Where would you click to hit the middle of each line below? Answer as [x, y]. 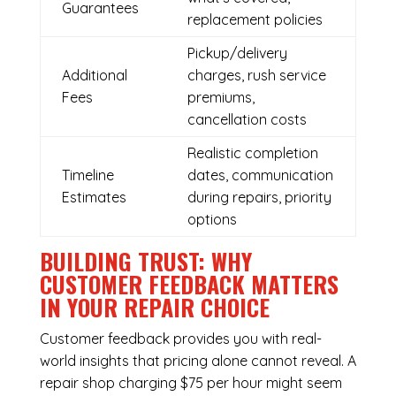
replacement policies [255, 20]
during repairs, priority [259, 198]
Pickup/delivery [237, 53]
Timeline [88, 175]
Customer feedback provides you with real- [180, 339]
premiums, [221, 98]
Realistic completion [252, 153]
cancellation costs [247, 120]
